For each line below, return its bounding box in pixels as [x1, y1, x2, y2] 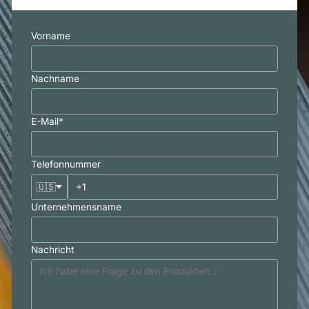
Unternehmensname [30, 201, 121, 213]
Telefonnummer [30, 159, 101, 170]
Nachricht [30, 244, 74, 256]
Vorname [30, 30, 70, 42]
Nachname [30, 73, 79, 85]
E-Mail [30, 116, 59, 128]
